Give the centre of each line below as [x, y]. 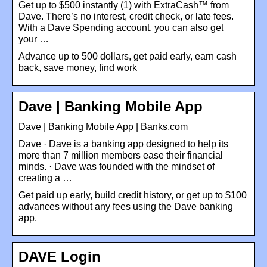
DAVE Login [60, 256]
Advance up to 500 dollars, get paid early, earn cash [128, 56]
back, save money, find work [78, 67]
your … [34, 39]
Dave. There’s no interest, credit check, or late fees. [126, 16]
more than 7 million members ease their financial [121, 155]
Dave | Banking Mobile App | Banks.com [103, 126]
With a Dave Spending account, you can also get [121, 27]
